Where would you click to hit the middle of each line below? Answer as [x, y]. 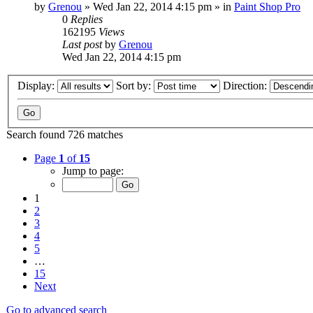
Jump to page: [93, 171]
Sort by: [135, 86]
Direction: [246, 86]
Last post [83, 44]
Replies [87, 19]
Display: [37, 86]
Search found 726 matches [65, 135]
